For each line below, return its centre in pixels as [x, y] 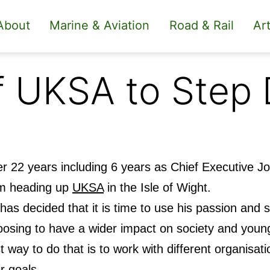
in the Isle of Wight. [157, 187]
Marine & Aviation [100, 26]
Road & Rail [201, 26]
